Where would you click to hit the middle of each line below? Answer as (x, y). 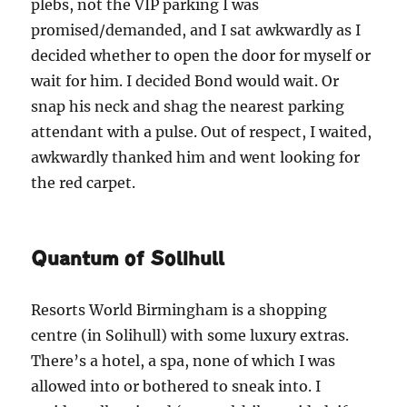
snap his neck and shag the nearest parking (188, 106)
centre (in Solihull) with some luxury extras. (190, 335)
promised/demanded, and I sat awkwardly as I (196, 30)
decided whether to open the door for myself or (201, 55)
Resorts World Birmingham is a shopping (179, 309)
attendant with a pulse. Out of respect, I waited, (202, 131)
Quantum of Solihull (128, 258)
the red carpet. (84, 182)
